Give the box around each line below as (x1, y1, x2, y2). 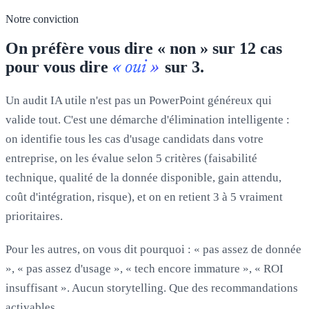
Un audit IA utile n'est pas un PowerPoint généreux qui (6, 93, 272, 107)
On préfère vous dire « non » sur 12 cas (6, 39, 282, 57)
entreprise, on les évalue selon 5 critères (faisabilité (6, 151, 257, 165)
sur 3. (161, 57, 205, 76)
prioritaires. (6, 209, 63, 223)
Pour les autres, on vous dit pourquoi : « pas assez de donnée (6, 242, 301, 256)
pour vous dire (6, 57, 112, 76)
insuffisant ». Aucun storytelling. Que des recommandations (6, 281, 298, 295)
